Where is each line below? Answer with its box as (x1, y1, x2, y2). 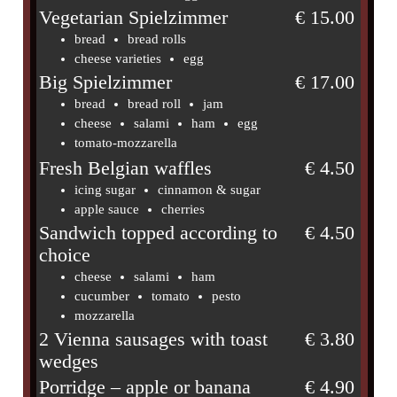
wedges (39, 350, 99, 372)
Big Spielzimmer (39, 71, 173, 93)
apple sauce (74, 201, 140, 216)
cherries (161, 201, 206, 216)
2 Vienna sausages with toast (39, 328, 269, 350)
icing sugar (74, 182, 136, 197)
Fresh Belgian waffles (39, 157, 213, 179)
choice (39, 244, 91, 266)
